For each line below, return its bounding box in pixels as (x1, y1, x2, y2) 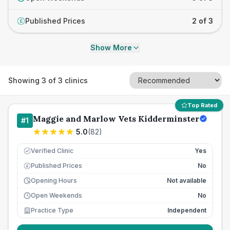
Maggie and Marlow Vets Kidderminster (33, 113, 199, 124)
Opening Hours (31, 177, 77, 184)
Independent (167, 206, 206, 214)
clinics (63, 75, 88, 85)
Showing (8, 75, 42, 85)
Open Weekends (31, 191, 82, 199)
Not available (167, 177, 206, 184)
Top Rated (187, 102, 217, 109)
